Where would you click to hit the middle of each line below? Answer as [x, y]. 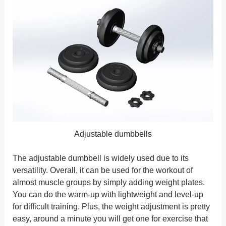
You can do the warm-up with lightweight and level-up [108, 194]
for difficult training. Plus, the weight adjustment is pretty [111, 206]
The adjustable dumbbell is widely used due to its [100, 158]
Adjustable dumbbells [113, 134]
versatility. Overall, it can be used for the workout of [102, 170]
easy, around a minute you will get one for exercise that [110, 218]
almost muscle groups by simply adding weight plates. [108, 182]
